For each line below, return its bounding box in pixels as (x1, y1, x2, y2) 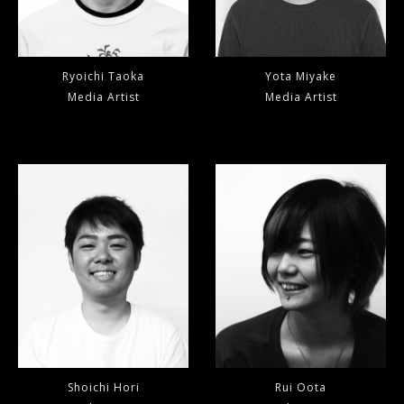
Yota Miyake (265, 69, 336, 85)
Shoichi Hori (67, 380, 140, 396)
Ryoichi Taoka (62, 69, 144, 85)
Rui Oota (275, 380, 326, 396)
